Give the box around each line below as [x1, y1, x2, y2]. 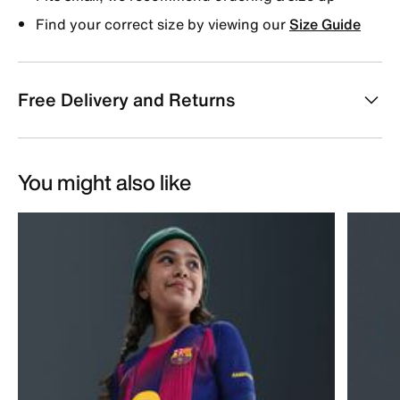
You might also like [18, 165, 191, 198]
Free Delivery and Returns [18, 86, 235, 112]
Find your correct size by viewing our [36, 12, 289, 35]
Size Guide [289, 12, 361, 35]
